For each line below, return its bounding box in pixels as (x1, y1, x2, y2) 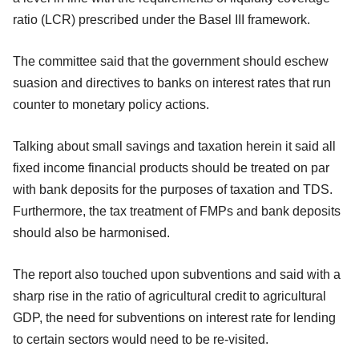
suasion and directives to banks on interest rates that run (13, 75, 331, 90)
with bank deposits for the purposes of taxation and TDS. (13, 182, 333, 196)
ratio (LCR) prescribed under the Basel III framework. (13, 12, 310, 26)
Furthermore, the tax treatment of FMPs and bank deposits (13, 204, 341, 218)
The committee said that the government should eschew (13, 54, 329, 68)
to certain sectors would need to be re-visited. (13, 332, 268, 346)
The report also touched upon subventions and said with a (13, 267, 341, 281)
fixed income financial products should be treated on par (13, 160, 329, 175)
